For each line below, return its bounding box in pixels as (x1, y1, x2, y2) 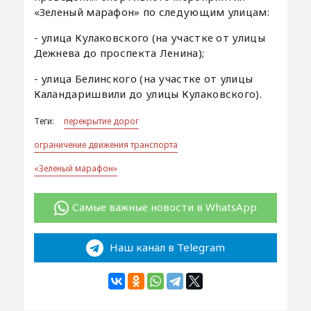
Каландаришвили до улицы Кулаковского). (33, 87, 262, 101)
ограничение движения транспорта (33, 139, 178, 151)
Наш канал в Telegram (106, 239, 225, 254)
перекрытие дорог (63, 115, 139, 128)
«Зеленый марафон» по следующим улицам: (33, 5, 269, 19)
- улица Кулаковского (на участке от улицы (33, 31, 265, 45)
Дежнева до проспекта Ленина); (33, 46, 205, 60)
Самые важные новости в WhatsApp (72, 200, 257, 215)
